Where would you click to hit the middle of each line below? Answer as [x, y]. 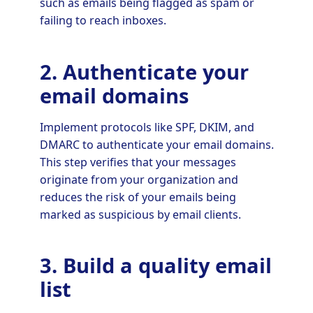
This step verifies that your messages [138, 162]
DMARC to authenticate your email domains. [156, 144]
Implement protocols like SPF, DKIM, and [147, 127]
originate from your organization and [139, 179]
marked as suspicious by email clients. [140, 214]
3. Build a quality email [155, 265]
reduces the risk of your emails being [138, 197]
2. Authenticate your [144, 71]
